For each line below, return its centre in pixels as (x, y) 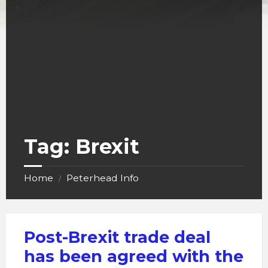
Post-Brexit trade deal (117, 237)
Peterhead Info (103, 178)
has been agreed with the (134, 256)
